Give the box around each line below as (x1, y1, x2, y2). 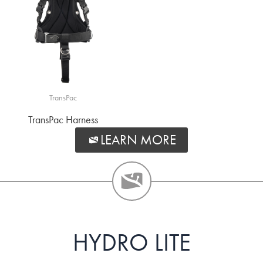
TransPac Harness (28, 113, 98, 127)
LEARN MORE (100, 131, 176, 149)
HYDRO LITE (72, 227, 191, 258)
